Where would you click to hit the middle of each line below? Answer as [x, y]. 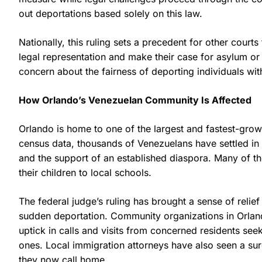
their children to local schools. [85, 172]
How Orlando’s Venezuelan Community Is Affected [135, 100]
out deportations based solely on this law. [111, 13]
